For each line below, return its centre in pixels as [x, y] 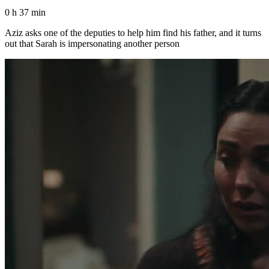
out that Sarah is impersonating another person [92, 43]
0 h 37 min [25, 12]
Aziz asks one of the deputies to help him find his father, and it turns [133, 32]
